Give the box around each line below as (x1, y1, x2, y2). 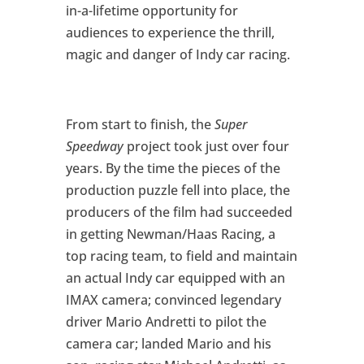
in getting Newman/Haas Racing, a (65, 224, 275, 243)
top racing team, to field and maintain (65, 246, 297, 265)
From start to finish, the (65, 115, 214, 133)
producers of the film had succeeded (65, 202, 292, 221)
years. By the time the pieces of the (65, 158, 280, 177)
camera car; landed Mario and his (65, 334, 271, 353)
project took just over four (123, 136, 289, 155)
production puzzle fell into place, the (65, 180, 290, 199)
